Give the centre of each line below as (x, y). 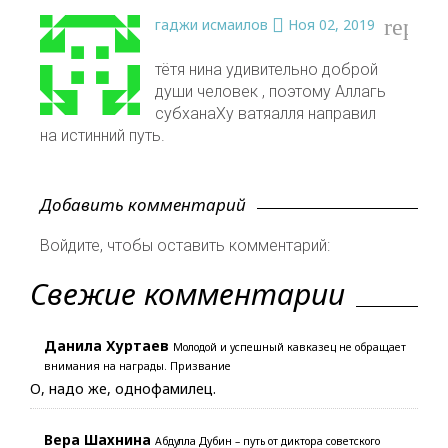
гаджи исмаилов (211, 25)
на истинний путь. (102, 136)
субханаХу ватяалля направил (265, 114)
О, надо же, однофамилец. (123, 389)
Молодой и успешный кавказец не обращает (289, 347)
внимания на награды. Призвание (137, 366)
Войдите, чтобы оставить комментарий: (189, 246)
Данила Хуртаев (106, 346)
